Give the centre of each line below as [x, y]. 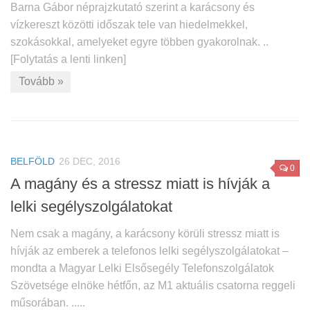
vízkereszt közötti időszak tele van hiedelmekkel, [129, 25]
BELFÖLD [33, 162]
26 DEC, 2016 [90, 162]
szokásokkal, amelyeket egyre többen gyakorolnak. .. [139, 42]
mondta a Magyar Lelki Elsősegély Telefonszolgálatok [142, 268]
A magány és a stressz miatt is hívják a [140, 184]
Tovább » [41, 82]
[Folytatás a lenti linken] [68, 60]
